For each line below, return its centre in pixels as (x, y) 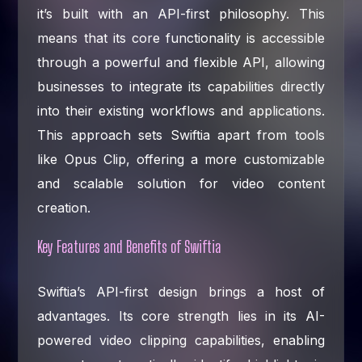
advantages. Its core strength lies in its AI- (181, 316)
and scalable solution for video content (181, 183)
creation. (64, 207)
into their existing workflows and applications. (181, 110)
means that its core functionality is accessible (181, 38)
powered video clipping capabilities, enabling (181, 340)
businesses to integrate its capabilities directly (181, 86)
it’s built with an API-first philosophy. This (181, 13)
